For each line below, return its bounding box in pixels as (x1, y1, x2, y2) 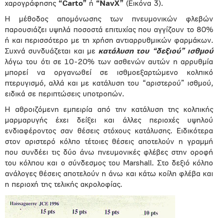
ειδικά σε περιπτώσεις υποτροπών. (5, 91, 124, 98)
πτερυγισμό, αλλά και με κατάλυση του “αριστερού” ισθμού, (5, 80, 213, 88)
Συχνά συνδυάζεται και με (5, 48, 99, 55)
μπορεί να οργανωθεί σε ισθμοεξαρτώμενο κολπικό (5, 69, 213, 77)
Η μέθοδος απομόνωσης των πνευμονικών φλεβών (5, 16, 213, 23)
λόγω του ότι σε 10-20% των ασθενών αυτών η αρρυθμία (5, 58, 213, 66)
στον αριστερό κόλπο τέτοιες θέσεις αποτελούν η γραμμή (5, 138, 213, 146)
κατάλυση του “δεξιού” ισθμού (98, 48, 214, 55)
